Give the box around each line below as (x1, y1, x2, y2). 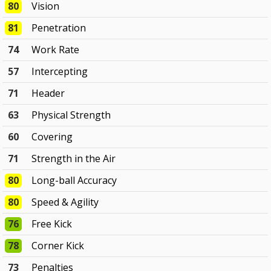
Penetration (31, 21, 87, 35)
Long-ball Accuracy (31, 174, 117, 188)
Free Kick (31, 217, 73, 231)
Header (31, 87, 65, 100)
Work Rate (31, 43, 80, 57)
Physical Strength (31, 108, 111, 122)
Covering (31, 130, 73, 144)
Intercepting (31, 65, 88, 79)
